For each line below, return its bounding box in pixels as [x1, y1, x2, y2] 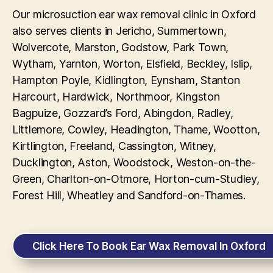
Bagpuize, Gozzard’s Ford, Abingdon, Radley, [12, 107, 233, 120]
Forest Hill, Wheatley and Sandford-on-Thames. [12, 189, 246, 202]
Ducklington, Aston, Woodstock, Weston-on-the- [12, 156, 256, 169]
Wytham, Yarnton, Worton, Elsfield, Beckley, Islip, [12, 57, 252, 71]
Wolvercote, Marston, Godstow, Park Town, [12, 41, 229, 54]
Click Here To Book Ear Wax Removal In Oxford [32, 239, 266, 252]
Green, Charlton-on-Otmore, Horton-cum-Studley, [12, 172, 260, 186]
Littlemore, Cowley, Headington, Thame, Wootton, [12, 123, 260, 136]
